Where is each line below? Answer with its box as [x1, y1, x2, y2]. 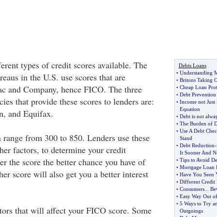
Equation [179, 106, 200, 112]
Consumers [179, 186, 204, 192]
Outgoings [179, 208, 203, 214]
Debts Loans [178, 62, 206, 68]
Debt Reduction [179, 142, 215, 148]
